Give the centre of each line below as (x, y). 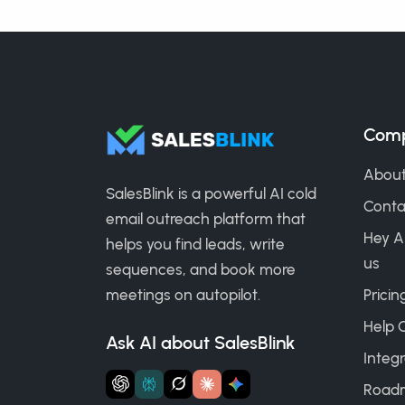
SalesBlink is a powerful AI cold (211, 193)
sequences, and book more (201, 269)
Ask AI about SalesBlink (200, 342)
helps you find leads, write (195, 244)
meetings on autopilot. (183, 294)
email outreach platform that (206, 218)
